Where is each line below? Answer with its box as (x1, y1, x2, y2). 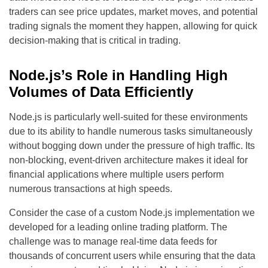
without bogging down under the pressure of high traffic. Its (9, 140, 255, 151)
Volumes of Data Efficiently (9, 83, 193, 100)
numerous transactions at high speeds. (9, 183, 172, 194)
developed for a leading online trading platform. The (9, 221, 227, 232)
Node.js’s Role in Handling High (9, 66, 228, 83)
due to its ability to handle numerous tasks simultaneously (9, 126, 252, 136)
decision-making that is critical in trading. (9, 35, 181, 45)
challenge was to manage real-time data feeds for (9, 236, 217, 246)
